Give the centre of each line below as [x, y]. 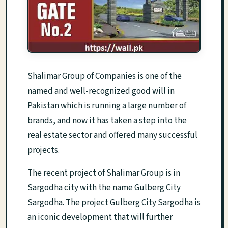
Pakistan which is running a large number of [107, 106]
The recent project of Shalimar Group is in [104, 173]
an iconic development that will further [100, 218]
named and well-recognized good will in [101, 91]
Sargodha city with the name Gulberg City [104, 188]
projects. [44, 150]
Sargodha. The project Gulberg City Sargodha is [114, 203]
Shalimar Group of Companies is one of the [105, 77]
